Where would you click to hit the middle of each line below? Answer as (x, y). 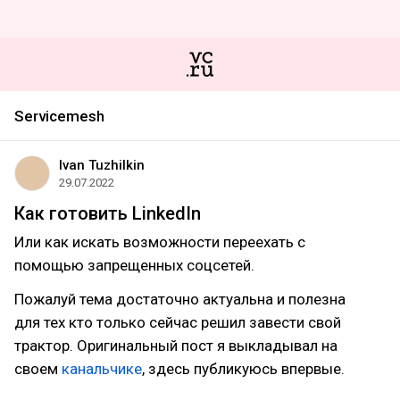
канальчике (102, 369)
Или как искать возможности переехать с (160, 242)
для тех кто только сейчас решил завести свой (178, 322)
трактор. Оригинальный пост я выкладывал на (176, 346)
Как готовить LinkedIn (108, 213)
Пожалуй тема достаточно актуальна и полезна (180, 299)
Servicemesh (59, 116)
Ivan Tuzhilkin (102, 165)
